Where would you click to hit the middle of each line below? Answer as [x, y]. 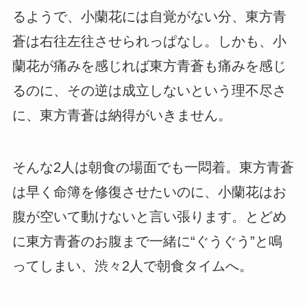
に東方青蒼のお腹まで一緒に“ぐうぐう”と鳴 [147, 242]
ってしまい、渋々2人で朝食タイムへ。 [132, 266]
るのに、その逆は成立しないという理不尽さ [149, 91]
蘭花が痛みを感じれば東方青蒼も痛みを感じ [149, 66]
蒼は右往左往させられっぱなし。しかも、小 [149, 41]
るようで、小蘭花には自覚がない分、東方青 [149, 17]
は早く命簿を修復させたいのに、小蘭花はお [149, 192]
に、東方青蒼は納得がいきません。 [122, 115]
